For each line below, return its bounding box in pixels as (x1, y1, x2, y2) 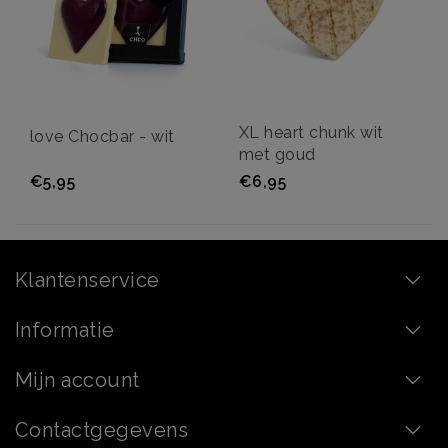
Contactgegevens (15, 417, 189, 442)
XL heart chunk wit (239, 122, 384, 142)
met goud (239, 144, 316, 164)
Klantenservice (15, 267, 160, 292)
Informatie (15, 317, 115, 342)
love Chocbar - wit (30, 126, 175, 146)
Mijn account (15, 367, 140, 392)
